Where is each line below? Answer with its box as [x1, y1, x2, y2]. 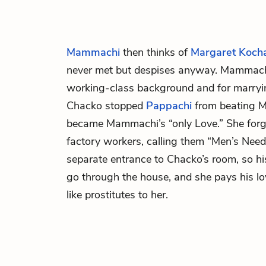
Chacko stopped [66, 99, 146, 113]
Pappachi [146, 99, 192, 113]
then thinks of [120, 45, 191, 59]
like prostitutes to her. [66, 188, 168, 202]
